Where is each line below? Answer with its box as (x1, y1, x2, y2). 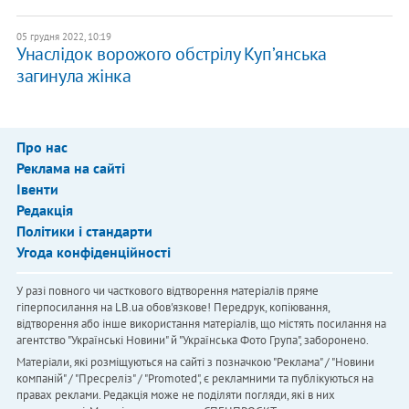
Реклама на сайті (16, 159, 125, 178)
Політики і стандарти (16, 222, 152, 241)
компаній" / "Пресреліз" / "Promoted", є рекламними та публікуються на (16, 371, 373, 387)
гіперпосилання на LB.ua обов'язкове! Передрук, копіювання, (16, 299, 330, 316)
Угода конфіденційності (16, 243, 171, 262)
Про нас (16, 138, 68, 157)
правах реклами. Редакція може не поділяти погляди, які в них (16, 387, 335, 404)
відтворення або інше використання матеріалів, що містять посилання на (16, 316, 386, 332)
